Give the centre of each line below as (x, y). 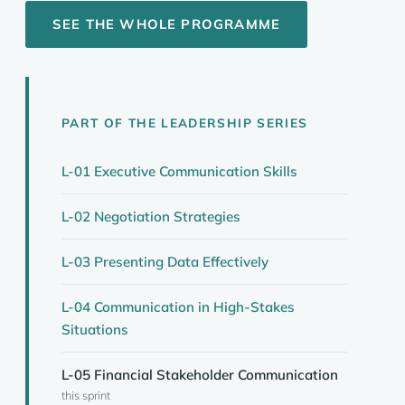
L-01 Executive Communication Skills (179, 171)
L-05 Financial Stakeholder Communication (200, 375)
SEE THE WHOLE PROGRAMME (167, 24)
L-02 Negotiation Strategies (151, 217)
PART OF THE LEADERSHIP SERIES (185, 122)
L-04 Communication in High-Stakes (178, 307)
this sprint (86, 395)
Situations (95, 330)
